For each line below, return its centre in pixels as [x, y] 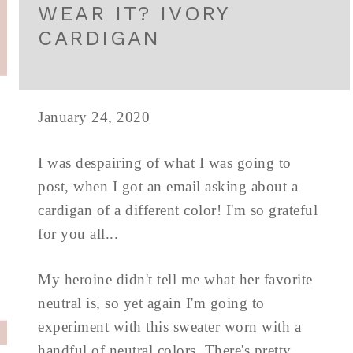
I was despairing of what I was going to [165, 163]
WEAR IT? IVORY [134, 13]
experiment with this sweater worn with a [169, 327]
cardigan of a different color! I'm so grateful [178, 210]
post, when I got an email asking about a [168, 186]
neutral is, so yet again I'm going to [151, 303]
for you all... [78, 234]
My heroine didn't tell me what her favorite [175, 279]
